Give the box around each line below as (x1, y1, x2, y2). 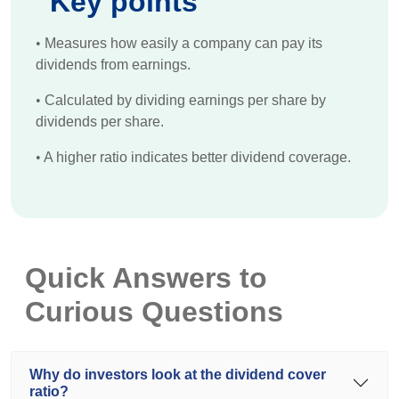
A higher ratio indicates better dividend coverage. (41, 150, 351, 165)
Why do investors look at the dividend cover (29, 367, 326, 382)
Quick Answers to (25, 262, 267, 294)
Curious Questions (25, 296, 283, 328)
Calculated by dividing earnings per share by (41, 93, 326, 108)
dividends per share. (36, 114, 164, 129)
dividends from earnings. (36, 57, 191, 72)
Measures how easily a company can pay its (41, 36, 322, 51)
